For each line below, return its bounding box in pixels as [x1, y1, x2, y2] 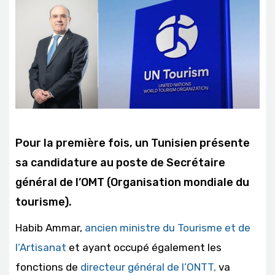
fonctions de [15, 261, 80, 274]
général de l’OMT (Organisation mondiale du [15, 176, 249, 190]
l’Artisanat [15, 241, 66, 254]
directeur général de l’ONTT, [80, 261, 216, 274]
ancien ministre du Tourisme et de [85, 222, 250, 234]
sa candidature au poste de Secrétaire [15, 156, 225, 170]
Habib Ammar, [15, 222, 85, 234]
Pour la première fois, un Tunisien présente [15, 136, 250, 150]
